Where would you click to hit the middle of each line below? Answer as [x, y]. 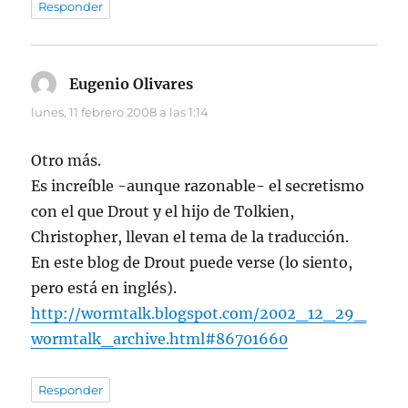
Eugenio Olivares [132, 84]
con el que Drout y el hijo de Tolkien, [163, 212]
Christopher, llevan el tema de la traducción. [190, 237]
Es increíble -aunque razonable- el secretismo [198, 186]
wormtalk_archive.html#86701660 [160, 339]
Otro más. [66, 161]
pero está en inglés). [104, 288]
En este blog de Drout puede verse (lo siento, [192, 263]
